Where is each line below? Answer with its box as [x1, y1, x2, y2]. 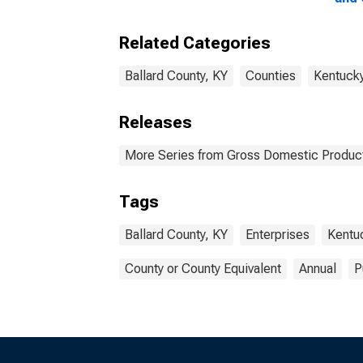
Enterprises [246, 227, 310, 242]
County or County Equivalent [125, 261, 281, 276]
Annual [299, 261, 336, 276]
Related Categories [119, 33, 271, 53]
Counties [246, 68, 296, 83]
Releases [119, 113, 192, 132]
